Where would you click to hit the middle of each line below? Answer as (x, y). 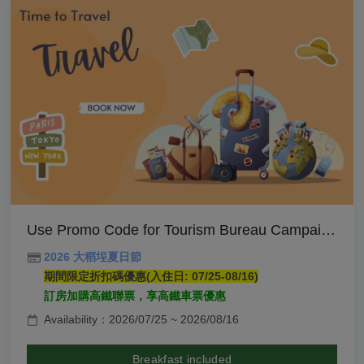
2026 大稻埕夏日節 (93, 256)
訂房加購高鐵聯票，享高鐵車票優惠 (135, 295)
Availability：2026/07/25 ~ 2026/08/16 (141, 319)
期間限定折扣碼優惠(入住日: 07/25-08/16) (151, 276)
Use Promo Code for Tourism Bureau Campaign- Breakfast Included (328, 230)
